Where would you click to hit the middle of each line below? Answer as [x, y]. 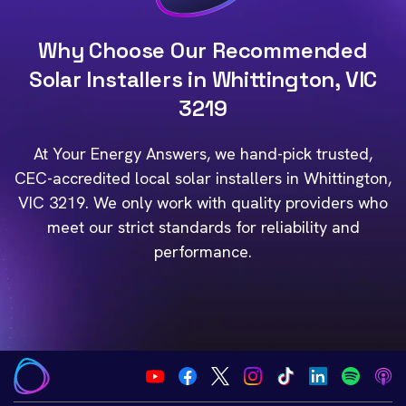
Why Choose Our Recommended [203, 50]
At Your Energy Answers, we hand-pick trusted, [203, 154]
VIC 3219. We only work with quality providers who [203, 203]
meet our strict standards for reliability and [203, 227]
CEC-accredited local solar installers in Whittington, [203, 178]
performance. [203, 251]
